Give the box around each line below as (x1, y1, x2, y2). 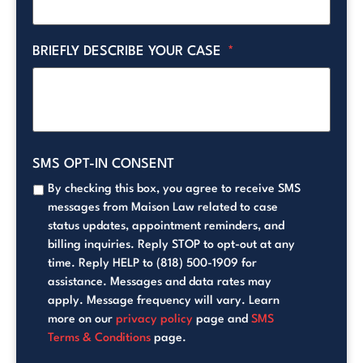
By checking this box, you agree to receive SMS (48, 183, 301, 194)
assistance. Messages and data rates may (48, 276, 271, 288)
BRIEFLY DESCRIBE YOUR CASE (32, 44, 221, 58)
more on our (48, 314, 116, 325)
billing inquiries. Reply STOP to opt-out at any (48, 239, 295, 250)
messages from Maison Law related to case (48, 202, 278, 213)
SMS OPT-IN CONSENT (32, 156, 174, 171)
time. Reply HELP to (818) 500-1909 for (48, 258, 257, 269)
